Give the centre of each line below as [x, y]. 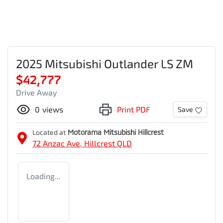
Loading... [44, 176]
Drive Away [36, 92]
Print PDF [133, 109]
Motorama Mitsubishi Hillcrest [116, 132]
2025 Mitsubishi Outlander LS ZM [105, 63]
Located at [49, 132]
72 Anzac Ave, [58, 143]
